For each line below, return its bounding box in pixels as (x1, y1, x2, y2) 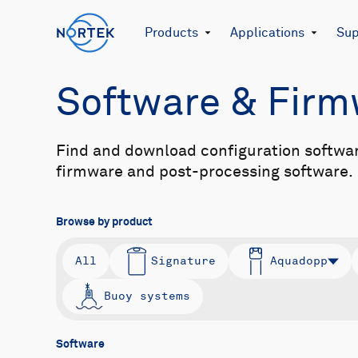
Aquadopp (270, 254, 328, 268)
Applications (230, 26, 304, 39)
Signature (151, 254, 216, 268)
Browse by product (56, 217, 153, 228)
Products (145, 26, 198, 39)
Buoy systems (104, 289, 190, 303)
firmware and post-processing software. (56, 164, 353, 180)
